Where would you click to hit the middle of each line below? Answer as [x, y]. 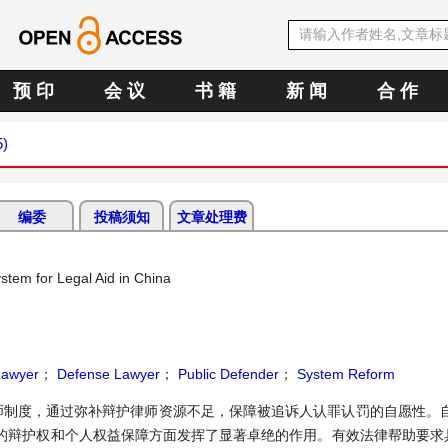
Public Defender [226, 374]
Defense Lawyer [106, 374]
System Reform [344, 374]
